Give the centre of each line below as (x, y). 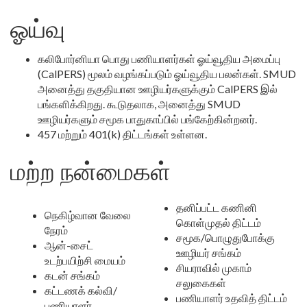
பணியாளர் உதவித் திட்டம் (232, 298)
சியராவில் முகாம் (214, 268)
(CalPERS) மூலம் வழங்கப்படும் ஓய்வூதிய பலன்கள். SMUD (167, 74)
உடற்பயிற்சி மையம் (85, 260)
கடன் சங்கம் (72, 275)
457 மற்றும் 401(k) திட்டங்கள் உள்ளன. (122, 134)
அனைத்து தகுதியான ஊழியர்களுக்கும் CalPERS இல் (158, 89)
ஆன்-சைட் (69, 245)
